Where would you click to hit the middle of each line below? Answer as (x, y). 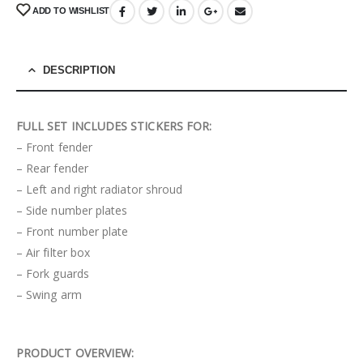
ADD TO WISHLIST (71, 11)
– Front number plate (73, 232)
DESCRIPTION (79, 70)
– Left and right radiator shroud (100, 190)
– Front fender (54, 147)
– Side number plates (72, 211)
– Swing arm (49, 295)
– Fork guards (53, 274)
